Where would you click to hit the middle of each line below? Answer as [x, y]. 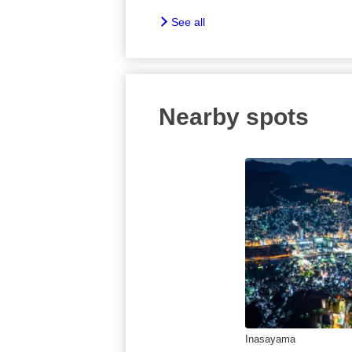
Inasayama [270, 339]
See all [188, 22]
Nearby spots [234, 116]
